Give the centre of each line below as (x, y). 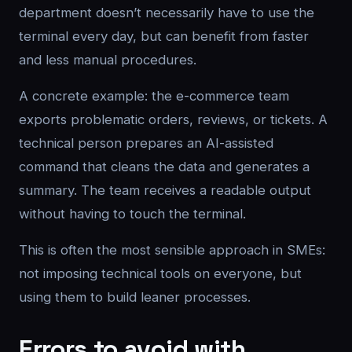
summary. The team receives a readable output (165, 190)
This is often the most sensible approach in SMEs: (172, 250)
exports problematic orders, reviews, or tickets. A (173, 119)
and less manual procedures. (108, 60)
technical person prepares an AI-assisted (146, 143)
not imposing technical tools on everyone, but (160, 273)
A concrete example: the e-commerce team (154, 96)
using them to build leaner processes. (135, 297)
